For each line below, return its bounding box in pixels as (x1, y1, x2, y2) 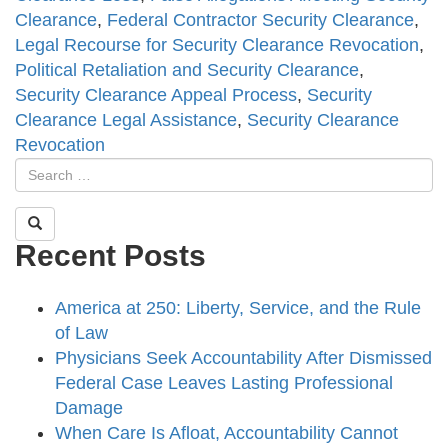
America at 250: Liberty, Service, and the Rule (55, 298, 421, 319)
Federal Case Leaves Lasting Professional (55, 373, 393, 394)
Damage (55, 398, 123, 419)
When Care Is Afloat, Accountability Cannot (55, 423, 398, 444)
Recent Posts (15, 239, 206, 273)
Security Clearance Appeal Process (15, 85, 297, 106)
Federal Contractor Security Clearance (107, 10, 414, 31)
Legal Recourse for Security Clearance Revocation (15, 35, 419, 56)
